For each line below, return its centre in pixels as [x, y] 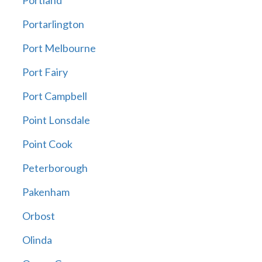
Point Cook [47, 144]
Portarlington [53, 24]
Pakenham [46, 192]
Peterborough [55, 168]
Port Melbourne [59, 48]
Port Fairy [45, 72]
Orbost [38, 216]
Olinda [37, 240]
